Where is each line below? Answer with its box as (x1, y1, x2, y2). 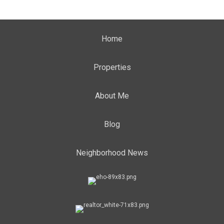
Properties (93, 62, 131, 72)
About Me (95, 91, 129, 100)
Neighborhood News (76, 148, 148, 157)
